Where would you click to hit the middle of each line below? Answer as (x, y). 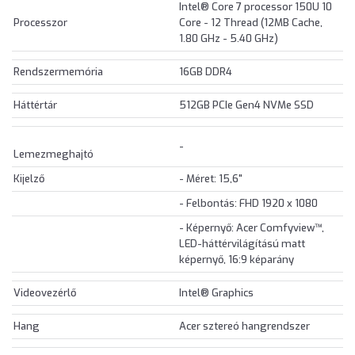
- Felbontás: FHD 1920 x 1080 (248, 204)
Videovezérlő (45, 293)
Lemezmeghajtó (53, 155)
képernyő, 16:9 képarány (237, 260)
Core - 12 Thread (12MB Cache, (251, 23)
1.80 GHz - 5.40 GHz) (229, 39)
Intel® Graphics (216, 293)
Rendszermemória (58, 72)
